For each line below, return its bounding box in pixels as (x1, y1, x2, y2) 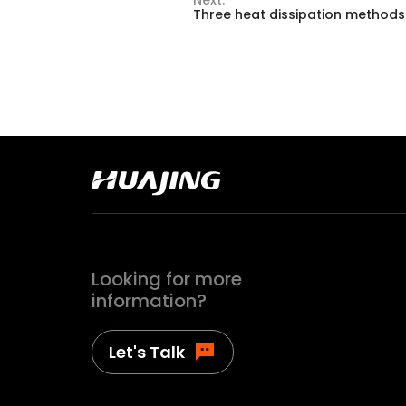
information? (91, 287, 207, 314)
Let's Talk (109, 340, 186, 363)
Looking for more (91, 266, 242, 292)
